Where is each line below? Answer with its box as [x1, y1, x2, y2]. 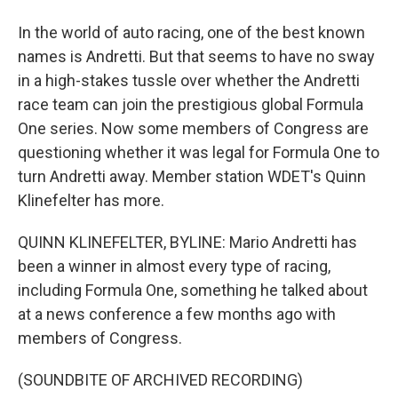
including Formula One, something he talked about [18, 281, 368, 299]
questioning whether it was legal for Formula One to [18, 143, 379, 162]
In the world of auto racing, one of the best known [18, 23, 365, 42]
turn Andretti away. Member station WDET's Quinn [18, 167, 366, 186]
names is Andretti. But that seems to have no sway [18, 47, 375, 66]
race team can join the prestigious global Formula [18, 95, 363, 114]
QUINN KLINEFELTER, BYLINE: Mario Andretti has [18, 233, 357, 251]
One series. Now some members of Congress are [18, 119, 369, 138]
